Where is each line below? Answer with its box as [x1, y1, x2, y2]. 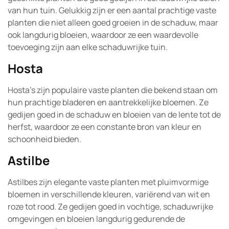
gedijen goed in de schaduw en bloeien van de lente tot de [8, 109, 221, 120]
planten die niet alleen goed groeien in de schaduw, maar [8, 17, 218, 28]
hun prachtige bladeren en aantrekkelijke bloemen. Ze [8, 97, 209, 108]
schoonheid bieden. [8, 133, 81, 145]
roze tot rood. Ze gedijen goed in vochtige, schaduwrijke [8, 201, 213, 212]
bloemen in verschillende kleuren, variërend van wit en [8, 189, 210, 200]
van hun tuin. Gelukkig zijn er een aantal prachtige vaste [8, 5, 216, 16]
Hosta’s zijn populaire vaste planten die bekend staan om [8, 84, 218, 96]
